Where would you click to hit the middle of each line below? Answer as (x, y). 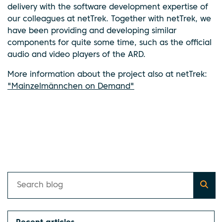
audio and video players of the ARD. (77, 55)
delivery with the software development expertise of (108, 7)
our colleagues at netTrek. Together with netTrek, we (109, 19)
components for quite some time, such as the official (110, 43)
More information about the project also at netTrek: (107, 75)
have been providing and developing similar (92, 31)
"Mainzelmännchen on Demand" (71, 87)
